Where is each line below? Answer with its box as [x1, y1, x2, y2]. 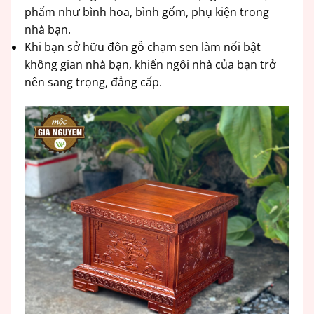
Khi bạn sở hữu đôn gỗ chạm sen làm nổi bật [25, 39, 261, 55]
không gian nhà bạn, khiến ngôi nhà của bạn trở [25, 57, 276, 73]
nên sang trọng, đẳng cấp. [25, 74, 162, 90]
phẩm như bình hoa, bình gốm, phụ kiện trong [25, 4, 269, 20]
